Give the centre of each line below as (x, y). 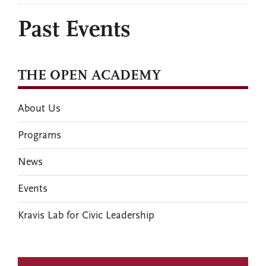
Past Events (74, 30)
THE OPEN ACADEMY (89, 76)
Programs (39, 135)
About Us (39, 109)
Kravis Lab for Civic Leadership (86, 216)
